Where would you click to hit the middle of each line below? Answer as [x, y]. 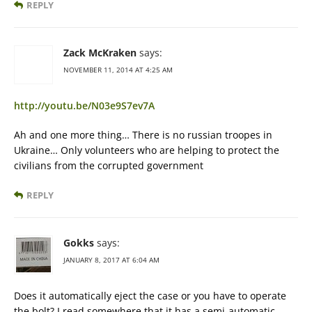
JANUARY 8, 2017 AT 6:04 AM [111, 259]
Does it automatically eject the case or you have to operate [150, 295]
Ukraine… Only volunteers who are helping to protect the [147, 150]
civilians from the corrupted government [109, 165]
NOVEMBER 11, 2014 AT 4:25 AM [118, 69]
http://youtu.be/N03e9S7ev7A [84, 105]
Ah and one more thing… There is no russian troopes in [143, 134]
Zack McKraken [100, 52]
